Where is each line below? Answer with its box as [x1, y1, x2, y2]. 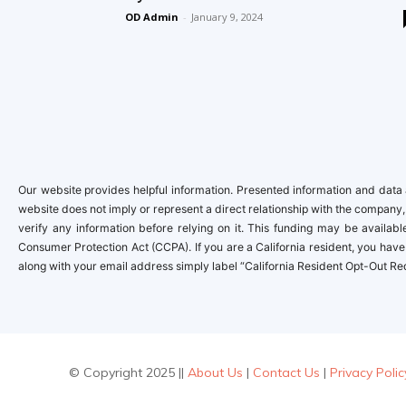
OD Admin [125, 10, 179, 24]
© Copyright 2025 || [69, 363, 188, 381]
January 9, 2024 [191, 10, 263, 24]
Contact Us [253, 363, 320, 381]
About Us [188, 363, 243, 381]
